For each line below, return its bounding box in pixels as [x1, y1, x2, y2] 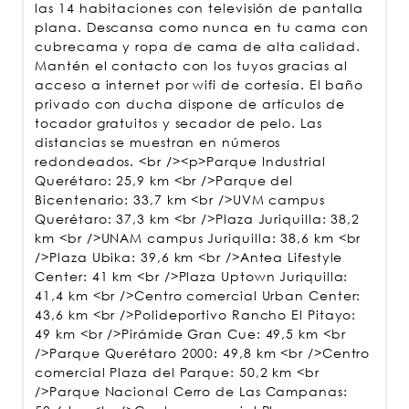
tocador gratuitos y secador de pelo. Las [35, 115, 322, 131]
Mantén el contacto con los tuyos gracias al [35, 58, 348, 73]
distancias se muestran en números [35, 134, 281, 150]
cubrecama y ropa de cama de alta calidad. [35, 38, 361, 54]
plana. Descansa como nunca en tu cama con [35, 19, 369, 35]
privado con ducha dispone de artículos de [35, 96, 345, 111]
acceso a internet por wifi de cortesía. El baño [35, 77, 364, 92]
